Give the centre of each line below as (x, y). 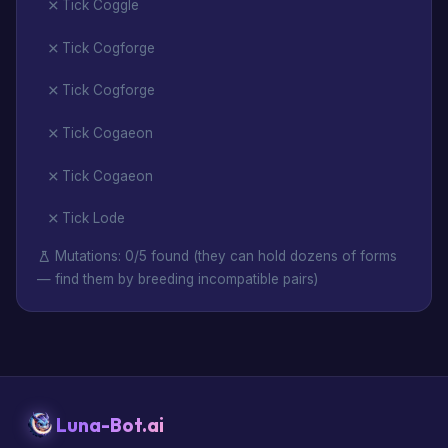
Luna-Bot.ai (110, 424)
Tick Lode (93, 218)
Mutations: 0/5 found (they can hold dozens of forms (224, 255)
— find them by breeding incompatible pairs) (177, 278)
